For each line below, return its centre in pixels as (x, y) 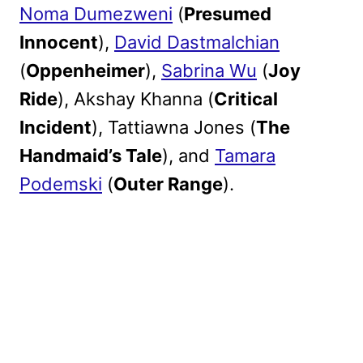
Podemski (61, 184)
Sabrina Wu (209, 70)
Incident (56, 127)
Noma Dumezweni (96, 13)
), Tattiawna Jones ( (174, 127)
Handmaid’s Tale (91, 155)
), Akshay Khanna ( (136, 98)
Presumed (228, 13)
